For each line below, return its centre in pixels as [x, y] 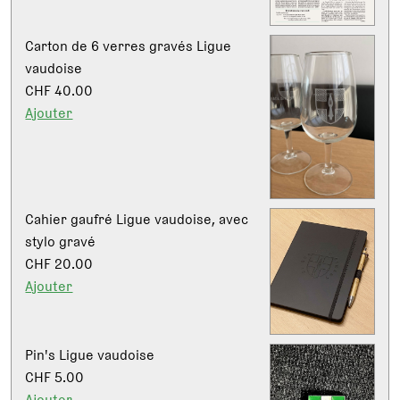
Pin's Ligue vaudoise [90, 355]
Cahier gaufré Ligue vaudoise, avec [137, 219]
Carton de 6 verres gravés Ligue [129, 46]
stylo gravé [61, 241]
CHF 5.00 [55, 378]
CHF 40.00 [59, 91]
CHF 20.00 [59, 263]
